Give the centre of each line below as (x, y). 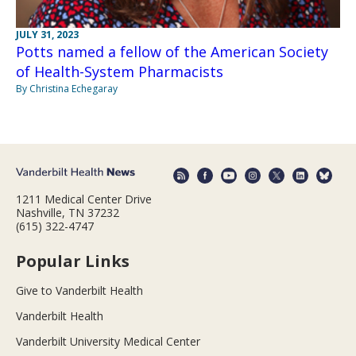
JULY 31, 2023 (47, 34)
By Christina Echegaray (67, 88)
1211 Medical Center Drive (84, 199)
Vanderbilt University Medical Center (108, 342)
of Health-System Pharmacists (120, 71)
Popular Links (73, 261)
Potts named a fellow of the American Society (172, 51)
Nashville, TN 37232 (68, 213)
